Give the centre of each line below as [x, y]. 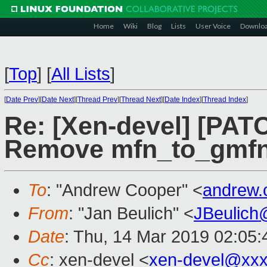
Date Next [58, 100]
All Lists [81, 74]
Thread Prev [97, 100]
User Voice [213, 26]
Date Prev [22, 100]
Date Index [182, 100]
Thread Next [141, 100]
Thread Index [225, 100]
